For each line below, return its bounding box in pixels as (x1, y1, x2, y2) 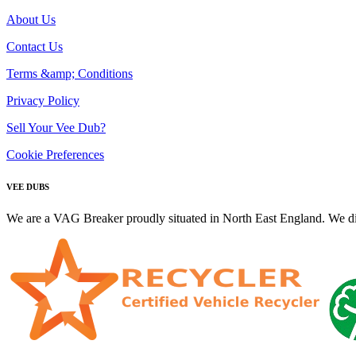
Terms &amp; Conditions (6, 66, 133, 80)
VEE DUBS (6, 181, 49, 192)
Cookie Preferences (6, 147, 104, 161)
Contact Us (6, 39, 63, 53)
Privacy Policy (6, 93, 79, 107)
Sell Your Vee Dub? (6, 120, 106, 134)
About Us (6, 12, 56, 26)
